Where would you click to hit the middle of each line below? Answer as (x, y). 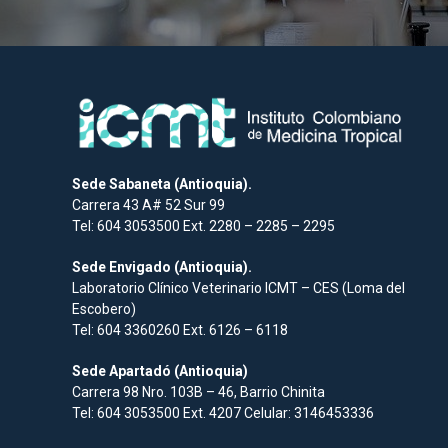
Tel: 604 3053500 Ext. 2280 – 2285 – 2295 (203, 225)
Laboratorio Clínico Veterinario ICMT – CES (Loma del (238, 287)
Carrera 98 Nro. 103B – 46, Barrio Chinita (198, 391)
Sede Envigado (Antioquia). (162, 266)
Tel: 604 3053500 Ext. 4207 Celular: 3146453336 (223, 412)
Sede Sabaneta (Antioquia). (162, 183)
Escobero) (104, 308)
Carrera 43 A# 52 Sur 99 (148, 204)
